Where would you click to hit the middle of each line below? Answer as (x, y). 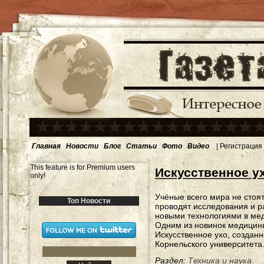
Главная (46, 146)
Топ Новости (89, 201)
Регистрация (241, 146)
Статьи (141, 146)
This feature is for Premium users (82, 167)
